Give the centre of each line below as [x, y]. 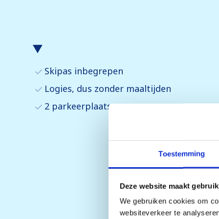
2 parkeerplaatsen [83, 106]
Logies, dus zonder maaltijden [108, 89]
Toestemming [182, 153]
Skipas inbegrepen [84, 71]
